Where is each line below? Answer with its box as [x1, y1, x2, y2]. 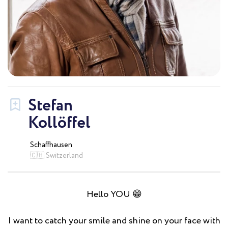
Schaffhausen [30, 140, 72, 150]
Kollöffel [28, 111, 91, 135]
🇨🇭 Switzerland [30, 151, 83, 161]
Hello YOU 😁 [86, 188, 142, 201]
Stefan [28, 94, 73, 118]
